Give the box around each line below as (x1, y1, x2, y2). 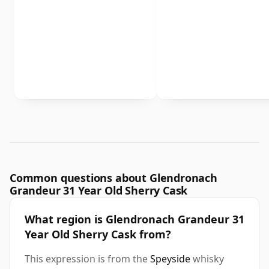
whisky (190, 252, 224, 266)
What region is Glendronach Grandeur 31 (25, 212, 244, 227)
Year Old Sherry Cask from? (25, 227, 171, 242)
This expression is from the (25, 252, 150, 266)
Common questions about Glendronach (10, 171, 217, 186)
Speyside (150, 252, 190, 266)
